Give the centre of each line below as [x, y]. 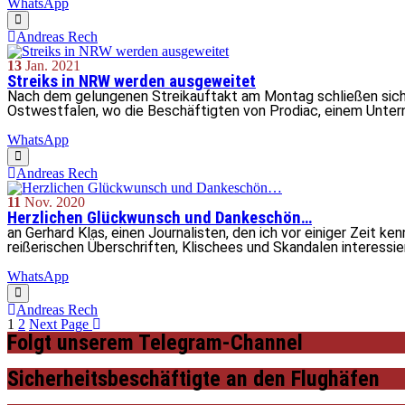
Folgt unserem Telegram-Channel [155, 343]
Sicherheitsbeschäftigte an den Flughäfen [193, 379]
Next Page [61, 324]
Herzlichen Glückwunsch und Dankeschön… [160, 218]
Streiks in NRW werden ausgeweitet [132, 81]
